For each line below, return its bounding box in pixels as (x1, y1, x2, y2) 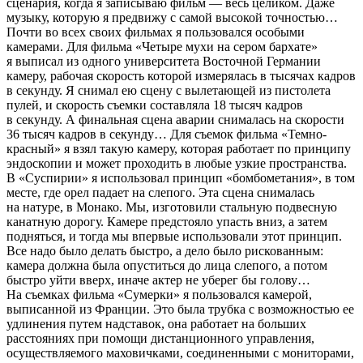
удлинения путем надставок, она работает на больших (6, 317, 306, 331)
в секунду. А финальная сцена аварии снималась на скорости (6, 113, 344, 126)
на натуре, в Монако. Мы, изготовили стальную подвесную (6, 200, 337, 214)
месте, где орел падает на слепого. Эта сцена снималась (6, 186, 314, 199)
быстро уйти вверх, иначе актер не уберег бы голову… (6, 273, 310, 287)
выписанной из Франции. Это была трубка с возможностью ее (6, 302, 354, 316)
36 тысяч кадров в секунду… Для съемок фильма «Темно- (6, 127, 327, 141)
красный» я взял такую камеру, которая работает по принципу (6, 142, 351, 156)
